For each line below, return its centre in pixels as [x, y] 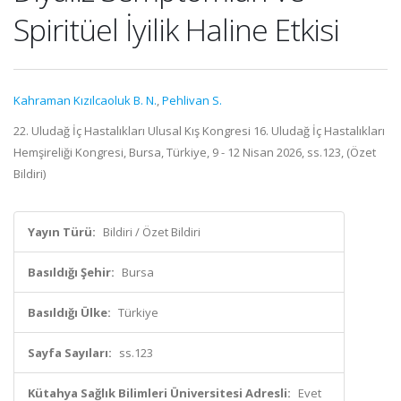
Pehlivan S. [192, 100]
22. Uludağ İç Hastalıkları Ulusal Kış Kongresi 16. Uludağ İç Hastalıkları [199, 131]
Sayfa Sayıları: [70, 353]
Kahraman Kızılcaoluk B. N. [85, 100]
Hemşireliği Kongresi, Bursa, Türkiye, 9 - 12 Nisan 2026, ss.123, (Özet [195, 152]
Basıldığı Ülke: [69, 312]
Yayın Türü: [62, 232]
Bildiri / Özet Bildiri [152, 232]
